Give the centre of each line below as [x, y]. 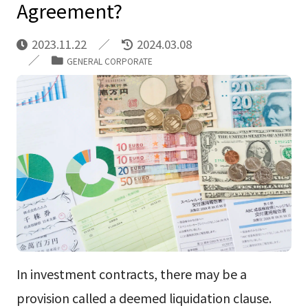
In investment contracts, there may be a [131, 273]
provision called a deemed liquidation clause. [144, 297]
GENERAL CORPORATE [109, 60]
